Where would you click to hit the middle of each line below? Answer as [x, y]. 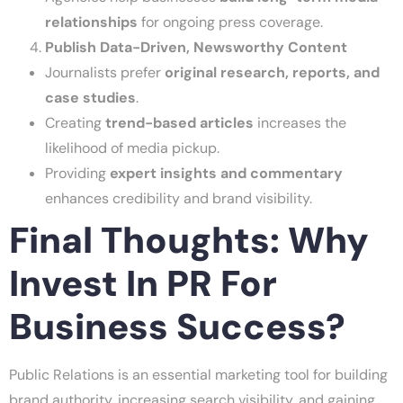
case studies [90, 98]
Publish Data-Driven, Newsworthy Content [196, 48]
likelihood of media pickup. [132, 148]
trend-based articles [179, 123]
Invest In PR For [143, 284]
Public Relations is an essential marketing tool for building [198, 375]
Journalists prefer [105, 73]
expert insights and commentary [226, 174]
